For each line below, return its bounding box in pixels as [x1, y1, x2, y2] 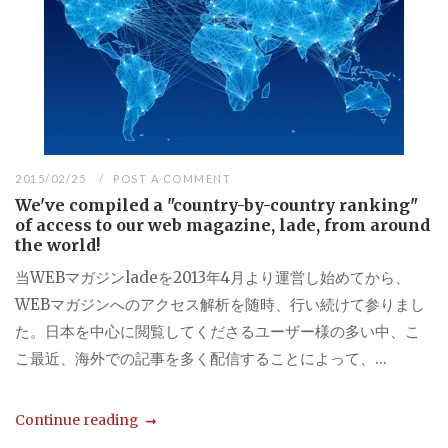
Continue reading [15, 411, 138, 430]
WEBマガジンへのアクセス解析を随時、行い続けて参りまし [15, 295, 425, 315]
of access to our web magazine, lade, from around [15, 215, 430, 236]
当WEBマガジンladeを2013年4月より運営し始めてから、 [15, 268, 410, 288]
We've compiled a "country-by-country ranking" [15, 195, 418, 216]
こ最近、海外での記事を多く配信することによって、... [15, 349, 387, 369]
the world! [15, 235, 100, 256]
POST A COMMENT [113, 172, 232, 186]
